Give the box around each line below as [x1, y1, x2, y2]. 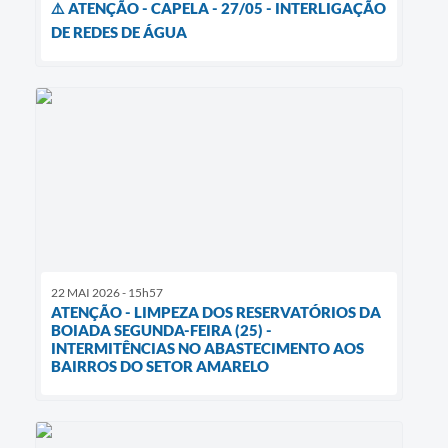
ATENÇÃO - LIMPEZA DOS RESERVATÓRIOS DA [51, 302, 381, 321]
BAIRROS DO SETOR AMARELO [51, 356, 269, 375]
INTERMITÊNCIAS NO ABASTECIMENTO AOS [51, 338, 364, 357]
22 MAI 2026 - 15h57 [51, 284, 163, 300]
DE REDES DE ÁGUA [51, 22, 187, 41]
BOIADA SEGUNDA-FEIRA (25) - [51, 320, 272, 339]
